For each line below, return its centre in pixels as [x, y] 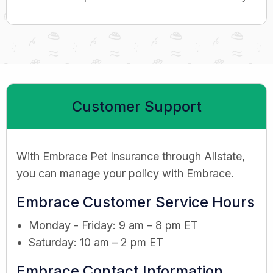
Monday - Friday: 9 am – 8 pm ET [113, 225]
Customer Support [136, 106]
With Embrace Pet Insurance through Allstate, [131, 156]
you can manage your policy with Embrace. [125, 173]
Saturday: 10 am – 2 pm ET [96, 242]
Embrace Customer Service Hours [136, 202]
